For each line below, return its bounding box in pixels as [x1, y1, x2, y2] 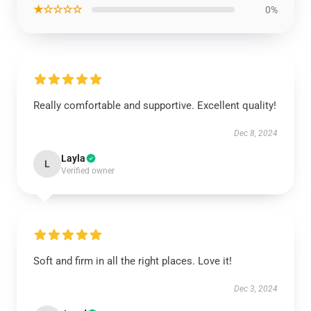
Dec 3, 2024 [234, 284, 278, 294]
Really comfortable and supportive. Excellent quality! [33, 99, 276, 112]
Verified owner [61, 166, 115, 176]
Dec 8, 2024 [234, 128, 278, 138]
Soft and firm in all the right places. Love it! [33, 255, 232, 267]
